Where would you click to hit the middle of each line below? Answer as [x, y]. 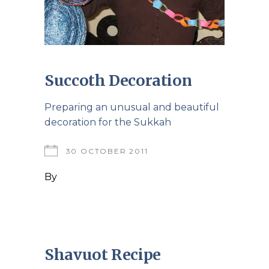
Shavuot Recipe [103, 254]
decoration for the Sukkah [110, 122]
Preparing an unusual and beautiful [132, 107]
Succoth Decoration [118, 80]
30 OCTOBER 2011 [107, 151]
